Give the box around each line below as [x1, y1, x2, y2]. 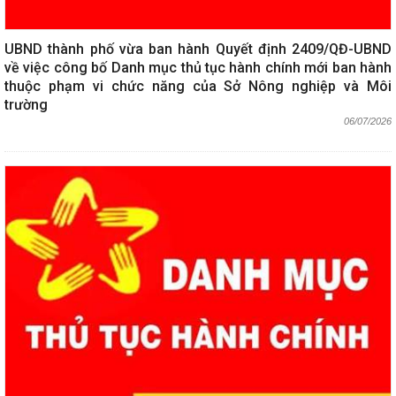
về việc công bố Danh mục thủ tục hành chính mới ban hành [4, 58, 392, 76]
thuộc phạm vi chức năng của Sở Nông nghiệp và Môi [4, 77, 392, 95]
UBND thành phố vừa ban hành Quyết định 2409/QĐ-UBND [4, 40, 392, 57]
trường [4, 95, 48, 113]
